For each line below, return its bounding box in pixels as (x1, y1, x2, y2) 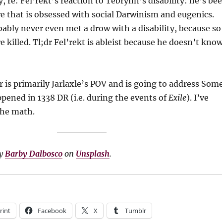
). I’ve (186, 92, 209, 103)
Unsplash (75, 148, 110, 159)
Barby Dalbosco (4, 148, 62, 159)
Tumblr (124, 206, 146, 215)
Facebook (37, 206, 66, 215)
